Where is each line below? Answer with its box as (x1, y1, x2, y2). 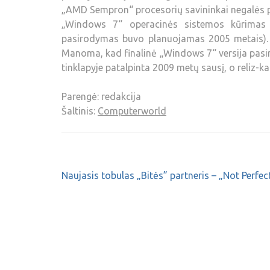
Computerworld (98, 105, 166, 116)
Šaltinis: (61, 105, 98, 116)
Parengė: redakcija (61, 91, 141, 102)
